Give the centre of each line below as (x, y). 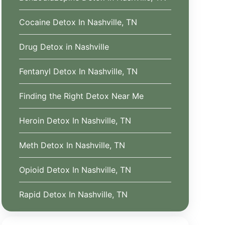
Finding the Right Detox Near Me (81, 96)
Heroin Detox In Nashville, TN (75, 121)
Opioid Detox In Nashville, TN (75, 170)
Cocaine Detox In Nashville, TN (78, 22)
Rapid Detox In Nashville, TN (73, 194)
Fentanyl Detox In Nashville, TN (78, 71)
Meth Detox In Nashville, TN (72, 145)
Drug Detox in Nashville (64, 47)
